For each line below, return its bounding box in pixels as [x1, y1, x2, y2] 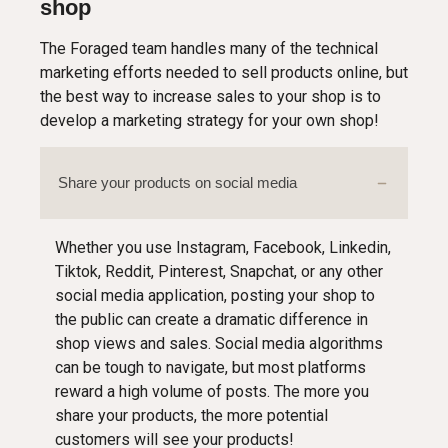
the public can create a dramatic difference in [55, 310, 368, 330]
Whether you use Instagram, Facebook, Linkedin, [55, 238, 391, 258]
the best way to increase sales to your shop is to [40, 87, 381, 107]
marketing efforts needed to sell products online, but [40, 63, 408, 83]
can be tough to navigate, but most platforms [55, 358, 366, 378]
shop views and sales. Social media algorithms [55, 334, 383, 354]
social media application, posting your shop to [55, 286, 375, 306]
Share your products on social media [58, 174, 297, 192]
